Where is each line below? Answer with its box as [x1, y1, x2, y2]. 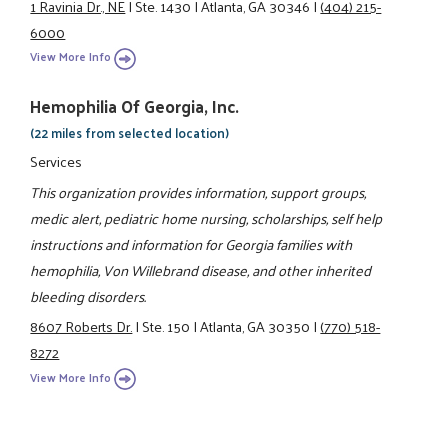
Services [30, 148, 83, 175]
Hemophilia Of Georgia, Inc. [30, 91, 240, 122]
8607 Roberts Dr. [30, 313, 133, 340]
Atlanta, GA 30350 [200, 313, 311, 340]
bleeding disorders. [30, 282, 147, 309]
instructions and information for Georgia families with [30, 230, 353, 257]
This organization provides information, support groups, [30, 178, 367, 205]
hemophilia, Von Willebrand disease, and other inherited [30, 256, 372, 283]
